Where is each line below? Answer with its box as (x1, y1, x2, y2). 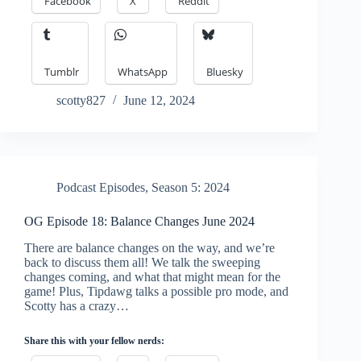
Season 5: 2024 (151, 180, 230, 195)
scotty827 (56, 93, 106, 108)
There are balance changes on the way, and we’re (24, 241, 275, 255)
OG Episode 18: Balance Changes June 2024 (24, 214, 255, 229)
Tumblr (44, 64, 79, 80)
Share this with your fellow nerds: (24, 335, 164, 347)
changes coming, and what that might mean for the (24, 270, 280, 284)
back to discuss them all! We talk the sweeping (24, 255, 260, 270)
